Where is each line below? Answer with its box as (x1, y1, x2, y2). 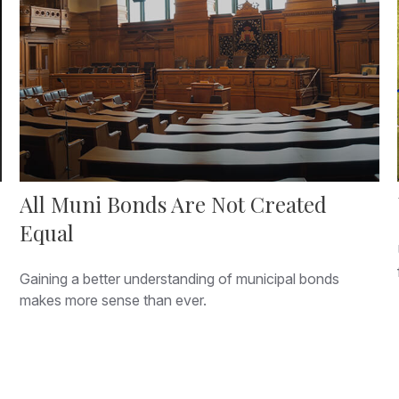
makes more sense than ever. (20, 290, 208, 309)
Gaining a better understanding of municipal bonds (20, 269, 340, 288)
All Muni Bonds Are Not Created (20, 189, 328, 218)
